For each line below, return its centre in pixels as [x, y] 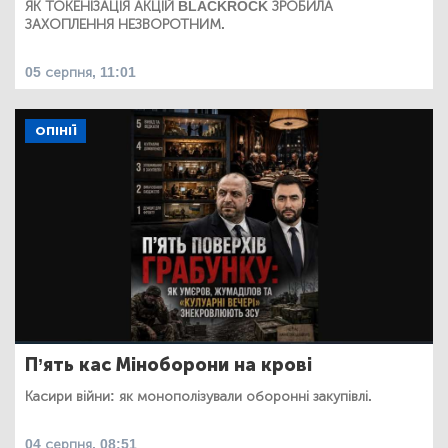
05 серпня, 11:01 [80, 73]
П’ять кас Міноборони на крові [168, 365]
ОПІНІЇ [55, 131]
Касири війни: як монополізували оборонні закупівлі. [198, 397]
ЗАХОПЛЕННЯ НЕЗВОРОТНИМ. [125, 25]
